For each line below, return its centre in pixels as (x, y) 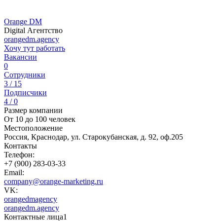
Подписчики (25, 92)
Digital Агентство (33, 30)
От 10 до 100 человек (40, 119)
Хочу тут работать (35, 48)
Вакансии (20, 57)
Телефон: (19, 155)
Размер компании (33, 110)
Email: (14, 172)
